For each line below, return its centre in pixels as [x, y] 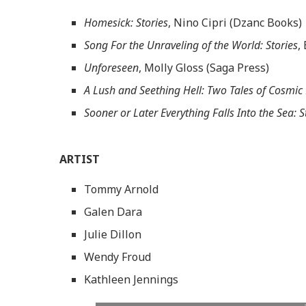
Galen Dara [113, 211]
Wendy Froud [117, 256]
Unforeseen [111, 67]
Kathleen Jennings [131, 279]
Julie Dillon [113, 234]
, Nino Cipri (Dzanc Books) [235, 22]
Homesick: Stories [126, 22]
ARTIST [80, 159]
